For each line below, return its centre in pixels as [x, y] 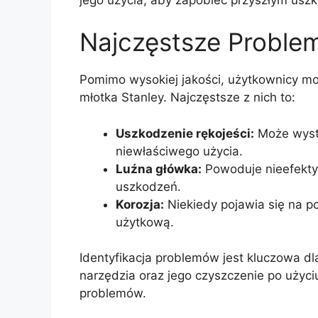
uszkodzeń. [148, 186]
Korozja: [140, 204]
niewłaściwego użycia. [179, 151]
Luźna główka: [159, 169]
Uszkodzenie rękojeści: [185, 133]
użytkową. [145, 222]
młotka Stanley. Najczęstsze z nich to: [187, 98]
